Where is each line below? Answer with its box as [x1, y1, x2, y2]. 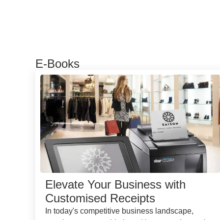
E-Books [35, 56, 80, 70]
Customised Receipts [45, 191, 155, 205]
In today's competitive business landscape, [45, 206, 193, 215]
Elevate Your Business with [45, 177, 186, 191]
